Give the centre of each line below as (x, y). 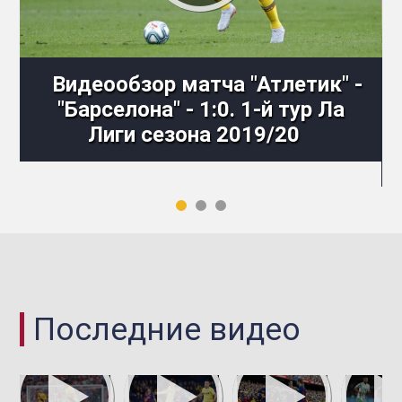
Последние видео (167, 329)
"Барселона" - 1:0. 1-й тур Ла (201, 109)
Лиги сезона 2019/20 (194, 134)
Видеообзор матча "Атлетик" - (208, 84)
